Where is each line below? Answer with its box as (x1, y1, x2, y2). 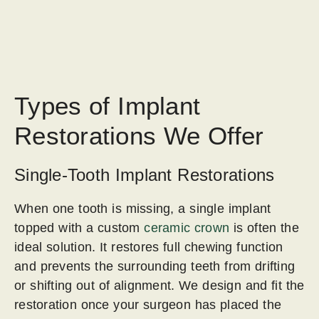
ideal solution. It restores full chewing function (14, 240, 283, 255)
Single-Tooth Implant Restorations (14, 165, 275, 185)
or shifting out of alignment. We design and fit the (14, 278, 305, 293)
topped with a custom (14, 221, 140, 236)
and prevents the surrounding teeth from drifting (14, 259, 295, 274)
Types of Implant (14, 92, 200, 120)
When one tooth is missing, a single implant (14, 202, 271, 216)
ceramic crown (144, 221, 229, 236)
